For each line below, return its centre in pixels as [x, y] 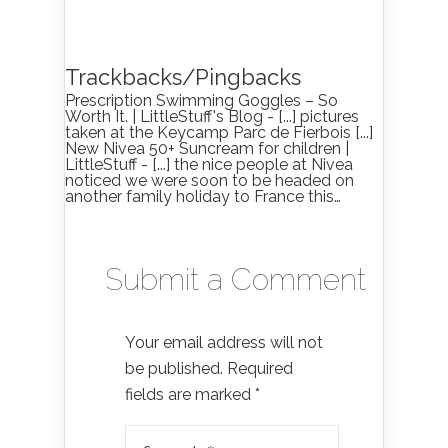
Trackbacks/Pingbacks [183, 77]
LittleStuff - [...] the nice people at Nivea [209, 164]
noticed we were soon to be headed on [209, 180]
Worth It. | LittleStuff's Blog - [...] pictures [212, 116]
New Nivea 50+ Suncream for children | [207, 148]
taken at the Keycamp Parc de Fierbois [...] [219, 132]
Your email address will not [224, 342]
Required [260, 368]
